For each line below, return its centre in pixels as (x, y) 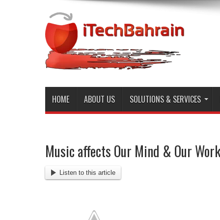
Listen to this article (87, 172)
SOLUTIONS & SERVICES (165, 99)
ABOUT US (99, 99)
